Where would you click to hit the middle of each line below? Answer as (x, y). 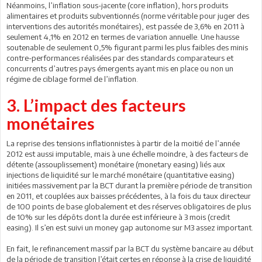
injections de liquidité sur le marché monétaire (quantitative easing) (120, 175)
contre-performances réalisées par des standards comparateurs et (120, 58)
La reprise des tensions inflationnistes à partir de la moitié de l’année (123, 143)
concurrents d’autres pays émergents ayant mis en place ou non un (120, 68)
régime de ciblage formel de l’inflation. (72, 79)
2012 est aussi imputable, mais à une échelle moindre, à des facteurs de (127, 154)
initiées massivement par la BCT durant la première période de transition (129, 185)
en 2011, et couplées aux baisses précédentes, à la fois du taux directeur (129, 196)
